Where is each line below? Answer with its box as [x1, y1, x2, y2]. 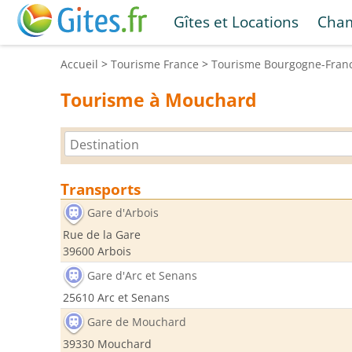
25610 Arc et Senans [63, 290, 170, 305]
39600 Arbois [63, 244, 131, 258]
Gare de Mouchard [87, 314, 186, 330]
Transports [60, 179, 141, 199]
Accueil [60, 57, 98, 71]
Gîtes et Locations [173, 12, 299, 31]
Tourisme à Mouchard [60, 87, 257, 112]
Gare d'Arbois [87, 205, 159, 221]
